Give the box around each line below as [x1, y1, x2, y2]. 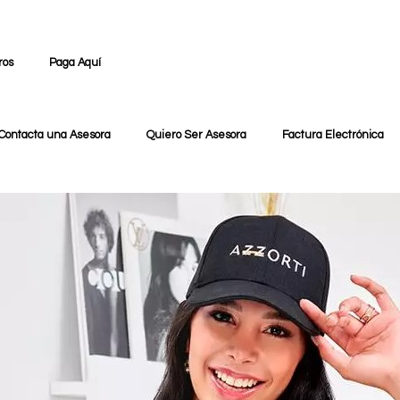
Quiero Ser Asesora [146, 129, 246, 141]
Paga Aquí [49, 56, 101, 69]
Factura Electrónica [281, 129, 384, 141]
